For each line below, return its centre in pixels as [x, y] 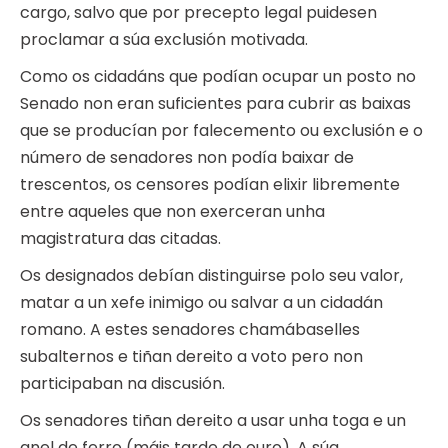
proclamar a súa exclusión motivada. [164, 40]
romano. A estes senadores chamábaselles [190, 330]
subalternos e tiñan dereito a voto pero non [191, 357]
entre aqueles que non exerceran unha [172, 212]
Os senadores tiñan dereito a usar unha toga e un [213, 421]
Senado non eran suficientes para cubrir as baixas [215, 104]
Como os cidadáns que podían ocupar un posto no [218, 77]
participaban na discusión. [122, 384]
